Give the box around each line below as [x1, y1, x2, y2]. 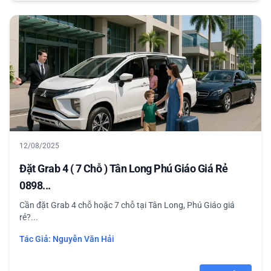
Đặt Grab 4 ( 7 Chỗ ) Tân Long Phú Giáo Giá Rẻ [19, 162, 228, 175]
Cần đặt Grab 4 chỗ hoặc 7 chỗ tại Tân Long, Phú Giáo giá [19, 200, 235, 210]
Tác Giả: [19, 234, 53, 244]
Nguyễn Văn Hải [53, 234, 114, 244]
